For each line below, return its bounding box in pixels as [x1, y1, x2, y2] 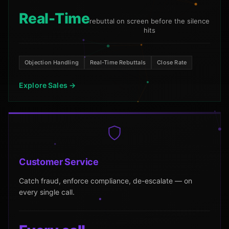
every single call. [19, 187, 75, 196]
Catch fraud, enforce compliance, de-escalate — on [19, 176, 192, 185]
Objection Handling [25, 58, 79, 66]
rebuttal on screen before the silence [89, 16, 210, 25]
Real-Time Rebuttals [89, 58, 146, 66]
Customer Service [19, 156, 99, 167]
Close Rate [157, 58, 187, 66]
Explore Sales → [19, 80, 76, 89]
